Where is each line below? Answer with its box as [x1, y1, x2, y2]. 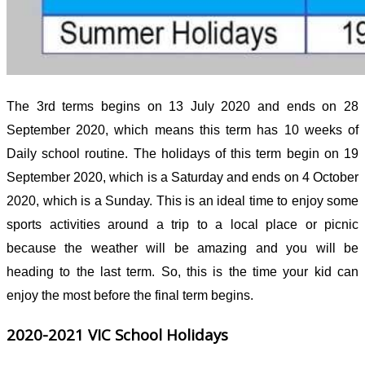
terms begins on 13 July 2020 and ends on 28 [55, 99, 359, 113]
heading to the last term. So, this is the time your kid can [7, 264, 358, 279]
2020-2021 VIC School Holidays [7, 324, 228, 345]
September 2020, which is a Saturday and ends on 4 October [7, 169, 358, 184]
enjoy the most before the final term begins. [7, 288, 257, 302]
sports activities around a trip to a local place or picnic [7, 217, 358, 231]
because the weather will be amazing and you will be [7, 240, 358, 255]
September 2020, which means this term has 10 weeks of [7, 122, 358, 137]
